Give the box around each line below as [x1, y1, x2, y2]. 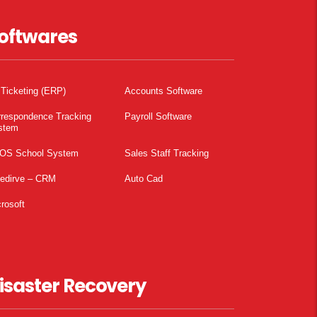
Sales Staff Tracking [125, 148, 209, 158]
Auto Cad [125, 173, 163, 184]
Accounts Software [125, 86, 202, 96]
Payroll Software [125, 111, 192, 122]
